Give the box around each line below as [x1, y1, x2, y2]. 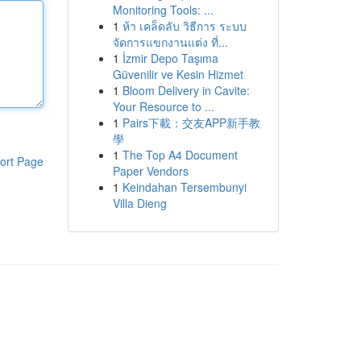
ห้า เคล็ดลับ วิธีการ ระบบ [122, 18, 247, 34]
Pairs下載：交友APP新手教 [122, 114, 260, 131]
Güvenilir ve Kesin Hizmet [112, 66, 243, 82]
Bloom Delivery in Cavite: [122, 82, 250, 98]
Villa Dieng [112, 195, 167, 211]
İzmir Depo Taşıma [122, 50, 218, 66]
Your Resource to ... [112, 98, 214, 114]
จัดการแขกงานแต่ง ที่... [112, 34, 228, 50]
